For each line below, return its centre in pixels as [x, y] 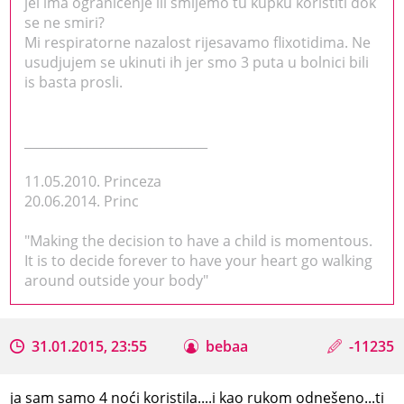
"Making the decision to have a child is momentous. [199, 240]
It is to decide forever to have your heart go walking [199, 260]
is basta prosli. [74, 82]
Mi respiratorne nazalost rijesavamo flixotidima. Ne [198, 42]
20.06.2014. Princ [82, 201]
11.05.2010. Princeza [93, 181]
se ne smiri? [65, 22]
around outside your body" [117, 280]
